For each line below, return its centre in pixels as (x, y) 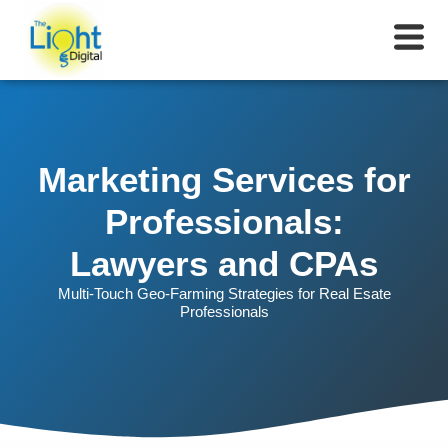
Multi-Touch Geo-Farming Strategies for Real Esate (224, 293)
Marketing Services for (224, 179)
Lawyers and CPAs (224, 263)
